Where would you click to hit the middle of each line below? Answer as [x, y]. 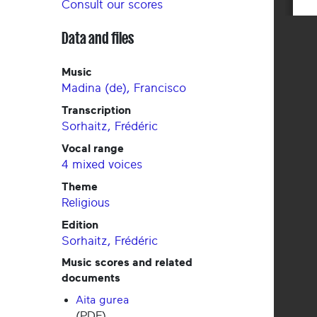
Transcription [96, 111]
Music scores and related [127, 263]
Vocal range [93, 149]
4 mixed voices [102, 165]
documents [91, 278]
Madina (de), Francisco [124, 88]
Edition [80, 225]
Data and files [98, 39]
